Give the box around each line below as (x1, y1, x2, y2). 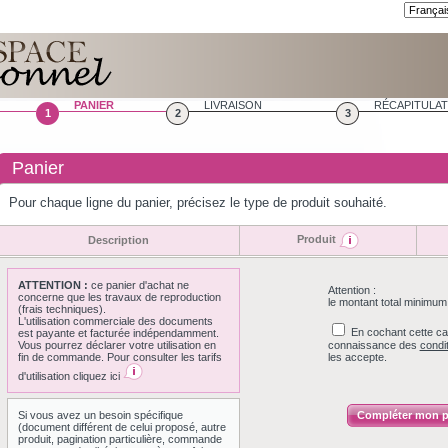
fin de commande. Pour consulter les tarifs (18, 351, 222, 363)
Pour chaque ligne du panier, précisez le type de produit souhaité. (9, 195, 387, 210)
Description (88, 234, 149, 246)
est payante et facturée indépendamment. (18, 327, 219, 339)
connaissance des (327, 339, 420, 351)
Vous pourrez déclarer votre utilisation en (18, 339, 216, 351)
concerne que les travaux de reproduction (18, 291, 221, 303)
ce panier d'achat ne (88, 279, 189, 291)
